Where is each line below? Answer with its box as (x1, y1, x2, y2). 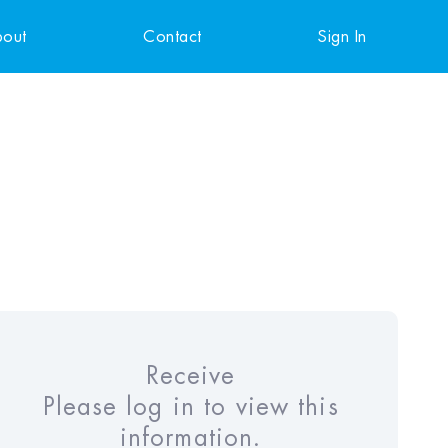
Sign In (318, 28, 367, 45)
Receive (145, 364, 236, 389)
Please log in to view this (42, 395, 339, 420)
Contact (143, 28, 202, 45)
